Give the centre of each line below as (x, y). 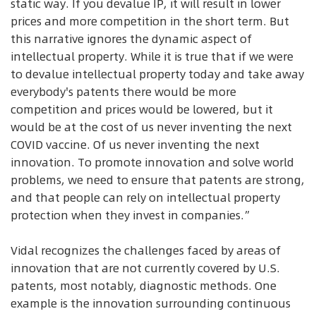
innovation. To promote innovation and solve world (152, 162)
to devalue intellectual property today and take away (157, 74)
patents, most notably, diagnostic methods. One (144, 286)
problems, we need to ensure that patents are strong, (158, 180)
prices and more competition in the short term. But (150, 21)
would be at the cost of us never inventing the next (151, 127)
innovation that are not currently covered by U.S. (145, 268)
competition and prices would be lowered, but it (142, 109)
